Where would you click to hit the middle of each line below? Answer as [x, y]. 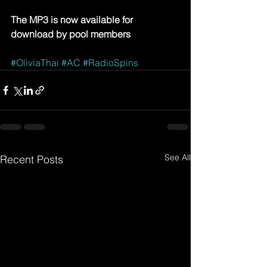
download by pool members [71, 34]
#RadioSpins [111, 63]
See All [178, 157]
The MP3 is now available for [73, 20]
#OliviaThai [35, 63]
